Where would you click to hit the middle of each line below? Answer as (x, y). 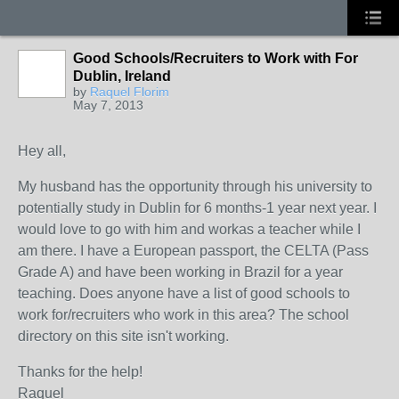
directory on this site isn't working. (123, 336)
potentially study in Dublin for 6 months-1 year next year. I (197, 208)
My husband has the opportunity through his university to (195, 187)
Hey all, (42, 151)
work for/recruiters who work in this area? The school (183, 315)
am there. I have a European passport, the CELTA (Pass (193, 251)
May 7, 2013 (108, 105)
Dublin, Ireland (122, 76)
